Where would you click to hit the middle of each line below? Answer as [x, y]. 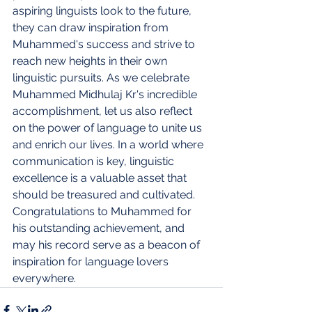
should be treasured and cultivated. [105, 194]
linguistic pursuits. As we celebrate [102, 77]
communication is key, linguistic [95, 161]
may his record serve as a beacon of [108, 244]
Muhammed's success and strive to [105, 44]
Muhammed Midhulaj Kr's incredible [106, 94]
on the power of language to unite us [109, 127]
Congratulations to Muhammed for [103, 211]
